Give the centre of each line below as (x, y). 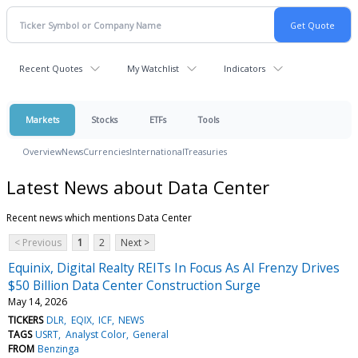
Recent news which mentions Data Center (99, 217)
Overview (42, 151)
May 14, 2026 (38, 301)
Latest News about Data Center (138, 187)
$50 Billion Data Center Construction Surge (134, 285)
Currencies (106, 151)
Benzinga (59, 348)
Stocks (104, 119)
